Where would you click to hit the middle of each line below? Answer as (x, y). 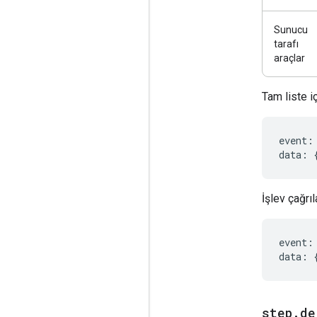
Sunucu (291, 29)
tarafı (286, 44)
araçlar (289, 58)
